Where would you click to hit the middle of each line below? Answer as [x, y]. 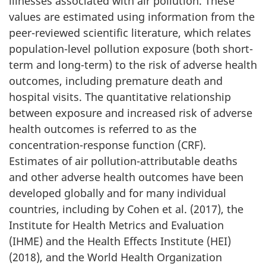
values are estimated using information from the [132, 17]
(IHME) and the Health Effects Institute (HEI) [120, 241]
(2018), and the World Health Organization [115, 257]
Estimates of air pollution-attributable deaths [123, 161]
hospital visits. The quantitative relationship [120, 97]
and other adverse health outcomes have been [126, 177]
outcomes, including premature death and [116, 81]
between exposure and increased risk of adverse [131, 113]
